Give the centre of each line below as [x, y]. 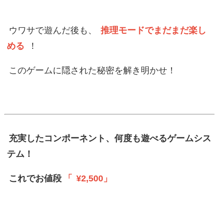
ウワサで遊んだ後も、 [53, 30]
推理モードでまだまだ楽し [153, 30]
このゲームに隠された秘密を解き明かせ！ [92, 70]
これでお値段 [35, 178]
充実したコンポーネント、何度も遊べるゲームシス [110, 138]
